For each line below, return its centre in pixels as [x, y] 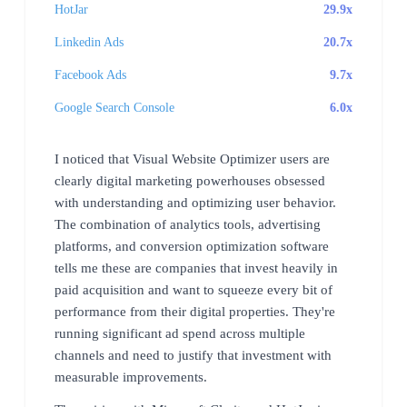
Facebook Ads [90, 74]
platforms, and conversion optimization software [192, 246]
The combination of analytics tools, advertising [188, 224]
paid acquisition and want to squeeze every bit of [194, 289]
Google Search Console [114, 107]
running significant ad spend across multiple [180, 333]
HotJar [71, 9]
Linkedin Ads [89, 42]
